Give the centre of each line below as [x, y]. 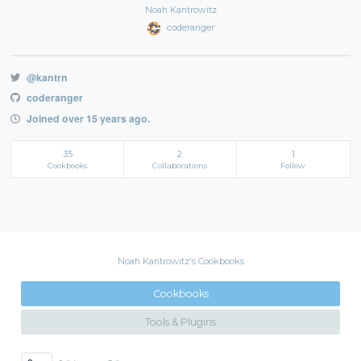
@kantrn [46, 77]
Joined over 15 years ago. [87, 119]
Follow [293, 165]
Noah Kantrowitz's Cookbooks [180, 261]
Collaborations [180, 165]
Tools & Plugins [180, 322]
